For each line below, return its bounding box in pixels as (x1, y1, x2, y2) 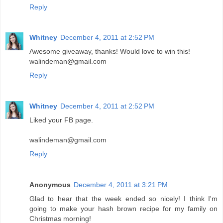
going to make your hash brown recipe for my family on (29, 205, 218, 213)
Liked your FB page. (29, 116, 93, 124)
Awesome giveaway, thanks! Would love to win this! (29, 47, 190, 56)
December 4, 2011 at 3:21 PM (74, 181, 168, 189)
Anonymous (29, 181, 71, 189)
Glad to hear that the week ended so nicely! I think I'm (29, 195, 218, 203)
